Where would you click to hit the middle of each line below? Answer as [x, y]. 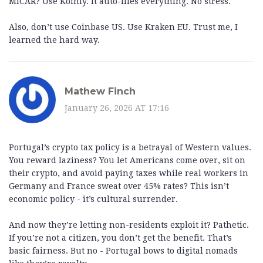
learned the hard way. [54, 40]
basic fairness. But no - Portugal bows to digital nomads [123, 251]
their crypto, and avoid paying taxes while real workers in [129, 173]
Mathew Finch [100, 91]
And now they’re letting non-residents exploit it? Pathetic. [129, 225]
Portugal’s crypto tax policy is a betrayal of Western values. [130, 148]
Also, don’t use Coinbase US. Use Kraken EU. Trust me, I [123, 27]
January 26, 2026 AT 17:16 [117, 108]
